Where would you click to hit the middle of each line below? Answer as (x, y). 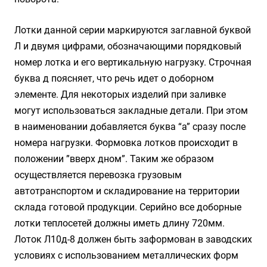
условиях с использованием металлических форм (126, 255)
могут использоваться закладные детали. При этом (131, 111)
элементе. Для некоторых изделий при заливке (120, 94)
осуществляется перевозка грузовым (98, 175)
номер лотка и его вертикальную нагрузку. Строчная (133, 62)
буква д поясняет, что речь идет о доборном (114, 78)
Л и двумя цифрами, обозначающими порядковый (128, 46)
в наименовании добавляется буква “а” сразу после (130, 127)
